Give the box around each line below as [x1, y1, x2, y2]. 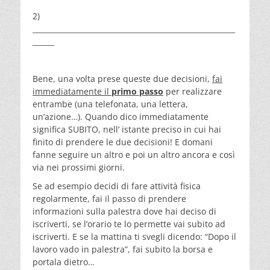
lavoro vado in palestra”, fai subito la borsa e [33, 243, 213, 255]
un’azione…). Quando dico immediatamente [33, 110, 209, 122]
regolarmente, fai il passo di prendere [33, 192, 186, 204]
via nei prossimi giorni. [33, 161, 125, 173]
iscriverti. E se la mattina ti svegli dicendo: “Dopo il [33, 230, 236, 242]
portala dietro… [33, 256, 95, 268]
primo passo [111, 85, 163, 97]
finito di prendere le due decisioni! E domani [33, 136, 213, 148]
